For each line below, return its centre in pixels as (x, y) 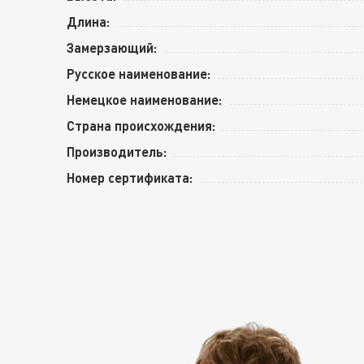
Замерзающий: (112, 47)
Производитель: (117, 151)
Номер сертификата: (130, 177)
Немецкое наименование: (144, 99)
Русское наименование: (139, 73)
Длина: (88, 21)
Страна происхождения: (141, 125)
